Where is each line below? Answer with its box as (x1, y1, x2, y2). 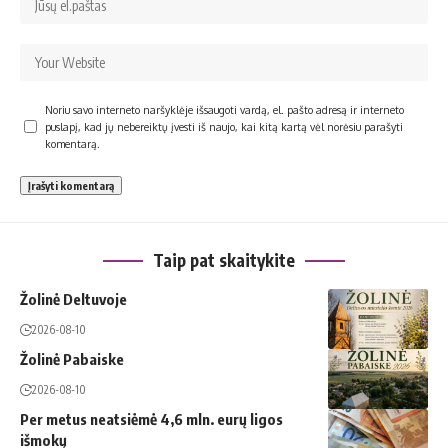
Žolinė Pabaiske (20, 350, 124, 369)
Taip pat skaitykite (153, 249, 295, 272)
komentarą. (45, 137, 100, 151)
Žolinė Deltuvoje (20, 290, 127, 309)
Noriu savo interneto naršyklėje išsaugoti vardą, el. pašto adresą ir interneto (45, 103, 404, 117)
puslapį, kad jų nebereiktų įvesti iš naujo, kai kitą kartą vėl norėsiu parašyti (45, 120, 403, 134)
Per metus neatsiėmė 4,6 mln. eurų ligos (20, 410, 283, 429)
